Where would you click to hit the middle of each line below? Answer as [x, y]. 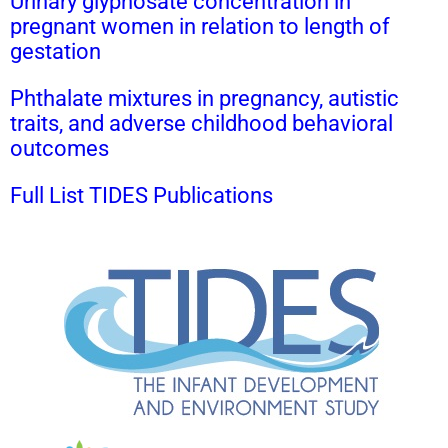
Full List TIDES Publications [141, 195]
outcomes [59, 148]
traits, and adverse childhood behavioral [201, 123]
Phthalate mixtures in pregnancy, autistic [204, 98]
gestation [55, 51]
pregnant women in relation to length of [200, 26]
